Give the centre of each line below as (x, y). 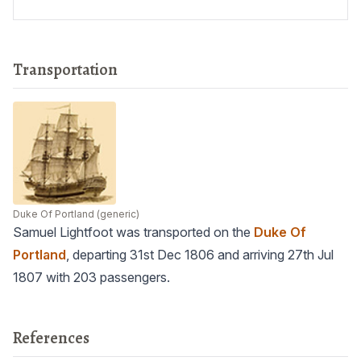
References (51, 338)
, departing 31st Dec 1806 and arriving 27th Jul (200, 255)
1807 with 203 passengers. (91, 277)
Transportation (65, 70)
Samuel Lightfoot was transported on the (133, 232)
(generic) (117, 214)
